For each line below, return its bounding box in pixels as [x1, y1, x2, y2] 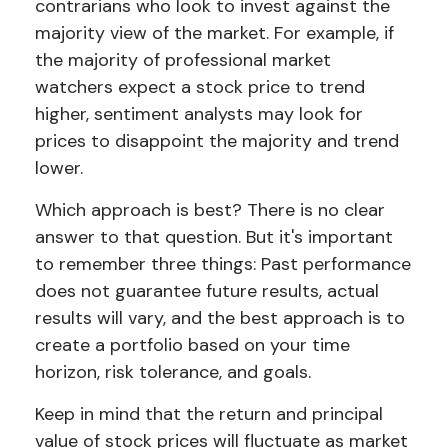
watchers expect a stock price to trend [35, 75, 365, 99]
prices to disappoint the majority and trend [35, 129, 399, 153]
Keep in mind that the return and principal [35, 402, 383, 426]
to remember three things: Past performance [35, 252, 411, 276]
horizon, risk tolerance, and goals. [35, 360, 311, 384]
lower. [35, 156, 83, 180]
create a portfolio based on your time [35, 333, 350, 357]
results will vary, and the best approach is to [35, 306, 405, 330]
